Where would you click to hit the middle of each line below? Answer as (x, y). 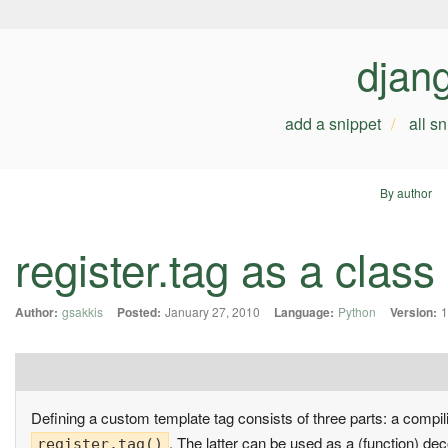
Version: (413, 312)
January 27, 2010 (212, 312)
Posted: (139, 312)
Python (357, 312)
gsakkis (82, 312)
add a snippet (333, 123)
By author (405, 192)
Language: (304, 312)
